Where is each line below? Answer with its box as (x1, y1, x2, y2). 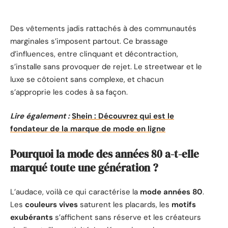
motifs (172, 199, 196, 210)
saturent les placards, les (78, 199, 172, 210)
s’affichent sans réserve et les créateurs (53, 212, 201, 223)
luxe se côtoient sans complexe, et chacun (10, 74, 164, 84)
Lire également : (10, 111, 70, 122)
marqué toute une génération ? (10, 160, 158, 175)
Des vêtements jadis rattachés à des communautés (10, 23, 196, 34)
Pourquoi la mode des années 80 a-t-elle (10, 146, 199, 161)
